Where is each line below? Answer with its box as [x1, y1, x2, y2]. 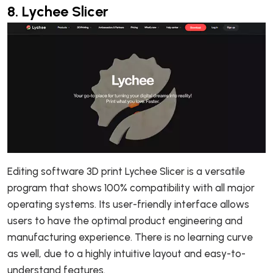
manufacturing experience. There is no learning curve [7, 231, 253, 244]
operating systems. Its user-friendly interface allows [7, 198, 249, 211]
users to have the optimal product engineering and [7, 214, 243, 227]
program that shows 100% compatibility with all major [7, 182, 255, 194]
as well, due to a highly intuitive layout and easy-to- [7, 247, 246, 260]
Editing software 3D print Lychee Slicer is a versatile [7, 165, 245, 178]
